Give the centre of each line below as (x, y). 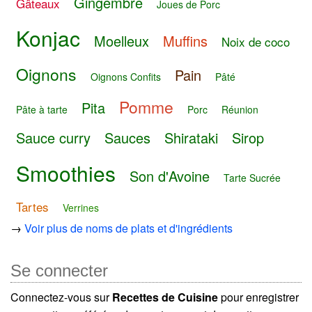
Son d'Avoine (170, 176)
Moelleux (122, 41)
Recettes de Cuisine (165, 297)
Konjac (48, 38)
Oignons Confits (126, 76)
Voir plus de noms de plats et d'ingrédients (128, 228)
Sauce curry (53, 138)
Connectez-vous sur (61, 297)
